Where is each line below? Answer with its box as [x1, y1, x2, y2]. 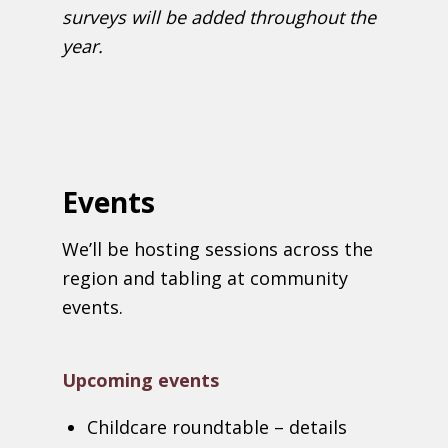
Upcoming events [62, 367, 220, 392]
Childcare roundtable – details [87, 415, 348, 440]
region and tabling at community [62, 265, 349, 290]
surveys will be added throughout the [62, 5, 377, 30]
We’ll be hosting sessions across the [62, 236, 374, 261]
